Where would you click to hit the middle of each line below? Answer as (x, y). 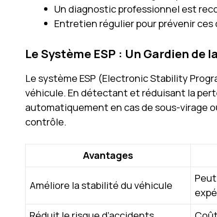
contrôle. (46, 122)
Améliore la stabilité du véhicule (101, 185)
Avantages (108, 155)
